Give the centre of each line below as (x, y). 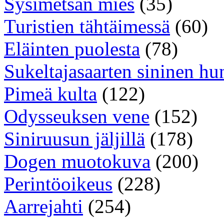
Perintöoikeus (58, 184)
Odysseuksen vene (77, 116)
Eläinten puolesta (72, 49)
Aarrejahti (43, 206)
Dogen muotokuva (77, 161)
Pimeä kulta (50, 94)
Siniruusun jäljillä (74, 139)
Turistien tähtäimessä (87, 26)
